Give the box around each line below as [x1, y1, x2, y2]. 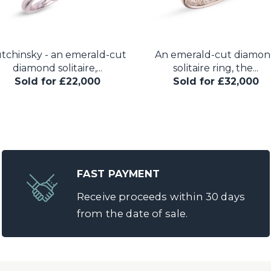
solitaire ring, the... [173, 62, 258, 74]
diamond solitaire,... [12, 62, 102, 74]
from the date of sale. [77, 207, 188, 220]
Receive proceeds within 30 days [77, 191, 246, 203]
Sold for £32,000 [172, 76, 259, 87]
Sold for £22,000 [14, 76, 100, 87]
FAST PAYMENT [77, 168, 160, 180]
